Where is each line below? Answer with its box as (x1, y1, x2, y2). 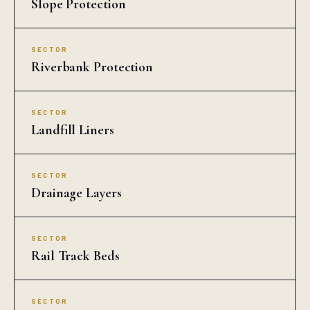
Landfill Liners (31, 122, 114, 139)
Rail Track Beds (31, 248, 120, 265)
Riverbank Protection (31, 59, 153, 76)
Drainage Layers (31, 185, 122, 202)
